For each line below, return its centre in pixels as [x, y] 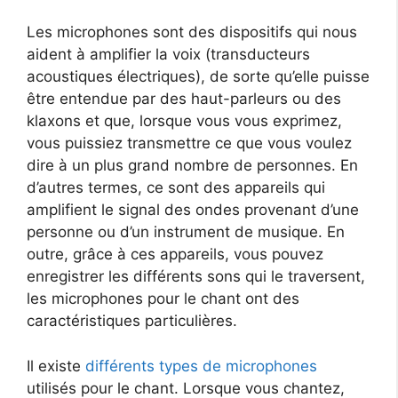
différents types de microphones [201, 366]
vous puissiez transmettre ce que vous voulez [189, 143]
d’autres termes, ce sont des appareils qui [176, 188]
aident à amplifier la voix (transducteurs [168, 55]
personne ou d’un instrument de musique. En [186, 232]
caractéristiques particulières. [132, 321]
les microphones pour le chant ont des [163, 299]
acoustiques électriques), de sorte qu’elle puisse [198, 77]
